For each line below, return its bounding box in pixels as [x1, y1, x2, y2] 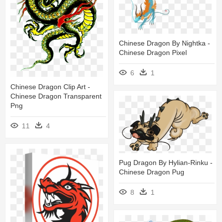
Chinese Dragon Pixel [119, 49, 187, 56]
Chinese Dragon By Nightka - [119, 39, 210, 47]
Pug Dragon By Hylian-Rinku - [119, 158, 213, 166]
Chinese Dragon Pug [119, 167, 184, 176]
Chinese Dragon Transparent [10, 92, 102, 100]
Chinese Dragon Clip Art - [10, 82, 90, 91]
